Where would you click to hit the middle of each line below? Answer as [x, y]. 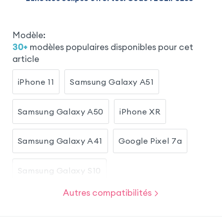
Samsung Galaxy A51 [112, 82]
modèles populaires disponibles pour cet [111, 47]
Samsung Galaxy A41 [60, 141]
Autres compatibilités [107, 193]
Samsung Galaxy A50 [61, 111]
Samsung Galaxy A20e [63, 200]
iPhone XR [140, 111]
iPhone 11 [36, 82]
